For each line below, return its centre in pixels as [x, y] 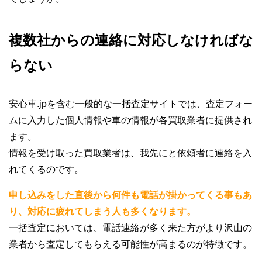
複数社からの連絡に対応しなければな [131, 40]
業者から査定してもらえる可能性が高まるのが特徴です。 [130, 244]
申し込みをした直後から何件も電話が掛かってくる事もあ [130, 195]
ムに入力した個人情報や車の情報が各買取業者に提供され [130, 120]
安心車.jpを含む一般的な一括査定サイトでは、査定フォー [131, 104]
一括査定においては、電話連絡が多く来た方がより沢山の [130, 227]
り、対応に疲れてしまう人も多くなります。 [102, 211]
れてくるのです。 [46, 169]
